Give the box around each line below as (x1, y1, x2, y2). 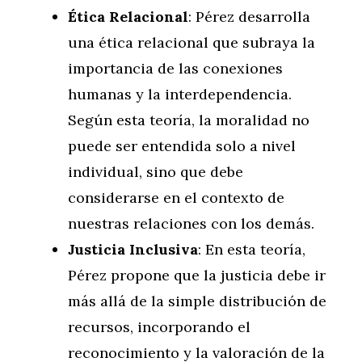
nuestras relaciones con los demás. (68, 214, 314, 233)
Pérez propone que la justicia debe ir (68, 266, 326, 284)
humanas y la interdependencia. (68, 85, 292, 103)
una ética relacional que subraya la (68, 33, 315, 52)
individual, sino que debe (68, 162, 243, 181)
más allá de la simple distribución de (68, 292, 326, 310)
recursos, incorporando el (68, 318, 250, 336)
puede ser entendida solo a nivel (68, 137, 296, 155)
